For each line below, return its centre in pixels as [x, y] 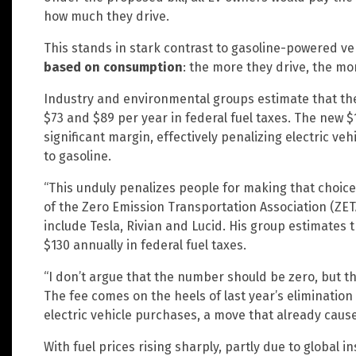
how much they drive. [106, 16]
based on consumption [113, 67]
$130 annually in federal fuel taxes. [145, 245]
